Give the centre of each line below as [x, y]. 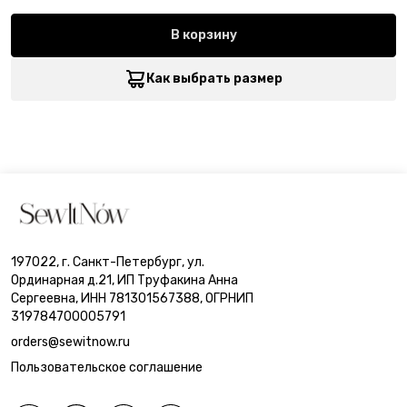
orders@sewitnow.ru [70, 342]
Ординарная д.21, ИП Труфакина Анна [124, 280]
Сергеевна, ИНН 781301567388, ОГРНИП [132, 298]
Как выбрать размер [214, 78]
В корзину [203, 35]
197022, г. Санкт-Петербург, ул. [108, 262]
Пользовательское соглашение [107, 367]
